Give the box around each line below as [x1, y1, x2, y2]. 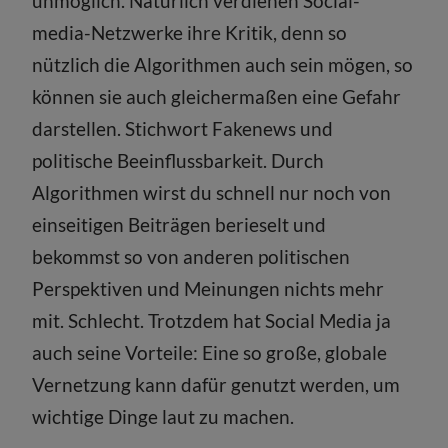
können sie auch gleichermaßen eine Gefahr [32, 84, 402, 108]
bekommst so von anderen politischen [32, 244, 351, 268]
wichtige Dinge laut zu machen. [32, 404, 295, 428]
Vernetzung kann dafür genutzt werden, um [32, 372, 401, 396]
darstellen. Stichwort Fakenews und [32, 116, 334, 140]
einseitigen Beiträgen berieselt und [32, 212, 327, 236]
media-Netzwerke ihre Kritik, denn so [32, 20, 348, 44]
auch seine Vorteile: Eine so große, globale [32, 340, 388, 364]
